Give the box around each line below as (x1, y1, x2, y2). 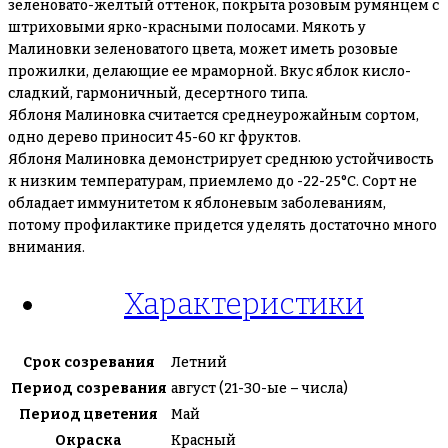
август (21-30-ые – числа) (171, 379, 348, 397)
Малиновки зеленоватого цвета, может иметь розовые (8, 41, 398, 58)
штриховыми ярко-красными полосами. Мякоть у (8, 19, 366, 36)
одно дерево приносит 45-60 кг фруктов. (8, 129, 301, 146)
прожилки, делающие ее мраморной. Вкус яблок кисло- (8, 63, 411, 80)
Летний (171, 353, 227, 371)
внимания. (8, 239, 85, 256)
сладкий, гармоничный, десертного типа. (8, 85, 308, 102)
